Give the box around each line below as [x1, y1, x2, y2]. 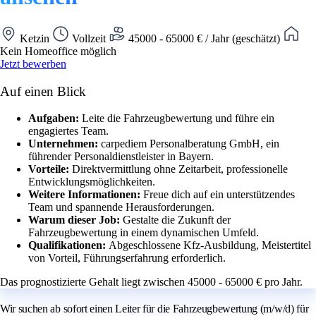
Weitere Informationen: [28, 188, 143, 201]
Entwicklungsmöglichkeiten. [28, 176, 155, 188]
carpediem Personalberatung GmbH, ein [101, 138, 279, 150]
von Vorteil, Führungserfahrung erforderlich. [28, 252, 226, 265]
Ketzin [17, 32, 52, 44]
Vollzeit [69, 32, 109, 44]
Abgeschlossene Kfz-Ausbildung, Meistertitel [109, 239, 311, 252]
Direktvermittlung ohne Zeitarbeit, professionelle [72, 163, 288, 176]
